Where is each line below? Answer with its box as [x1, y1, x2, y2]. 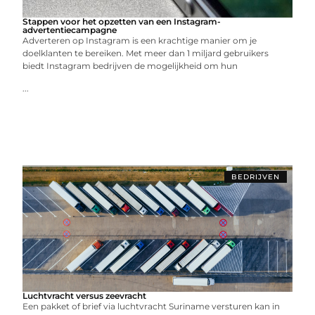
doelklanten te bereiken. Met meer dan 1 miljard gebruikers [22, 48, 269, 58]
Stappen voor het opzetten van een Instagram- [22, 16, 221, 27]
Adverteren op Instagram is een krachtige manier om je [22, 35, 257, 46]
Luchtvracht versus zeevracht [22, 290, 147, 301]
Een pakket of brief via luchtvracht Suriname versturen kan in [22, 301, 281, 311]
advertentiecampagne [22, 25, 117, 35]
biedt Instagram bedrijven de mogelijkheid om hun [22, 60, 238, 71]
